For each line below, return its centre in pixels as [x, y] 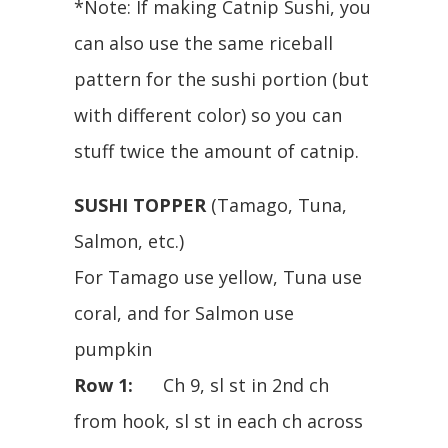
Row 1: [103, 384]
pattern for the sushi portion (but [221, 78]
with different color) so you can [208, 114]
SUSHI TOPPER [140, 204]
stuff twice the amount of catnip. [216, 150]
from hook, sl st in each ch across [218, 420]
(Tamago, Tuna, [276, 204]
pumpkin [113, 348]
